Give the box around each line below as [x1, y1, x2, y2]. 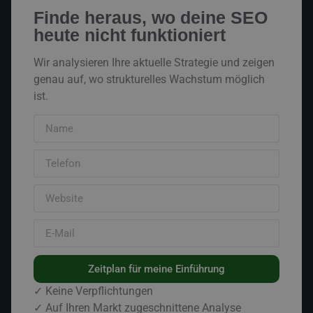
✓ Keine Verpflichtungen [34, 284, 153, 298]
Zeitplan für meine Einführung [88, 262, 225, 275]
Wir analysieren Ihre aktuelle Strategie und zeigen [34, 55, 275, 69]
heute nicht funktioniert [34, 24, 226, 45]
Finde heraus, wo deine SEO [34, 7, 268, 27]
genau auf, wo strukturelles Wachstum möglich [34, 72, 265, 86]
